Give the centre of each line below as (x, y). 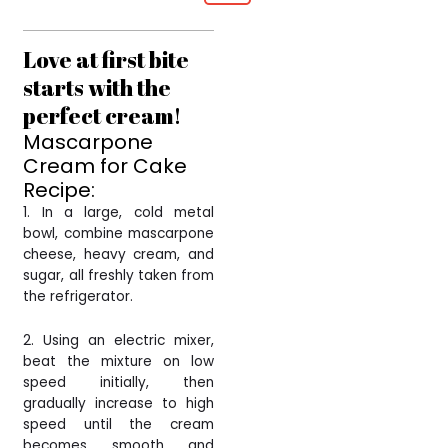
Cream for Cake (105, 165)
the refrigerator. (78, 296)
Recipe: (59, 189)
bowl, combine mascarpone (118, 233)
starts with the (97, 87)
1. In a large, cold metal (118, 212)
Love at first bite (106, 59)
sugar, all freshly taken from (118, 275)
